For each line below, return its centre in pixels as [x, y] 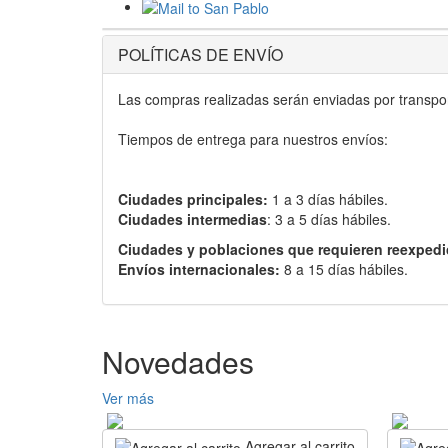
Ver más [128, 398]
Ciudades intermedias [192, 219]
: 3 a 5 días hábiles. [329, 219]
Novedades [178, 362]
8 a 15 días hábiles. [344, 269]
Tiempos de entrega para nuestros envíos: [253, 139]
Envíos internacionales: [199, 269]
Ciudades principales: [193, 199]
